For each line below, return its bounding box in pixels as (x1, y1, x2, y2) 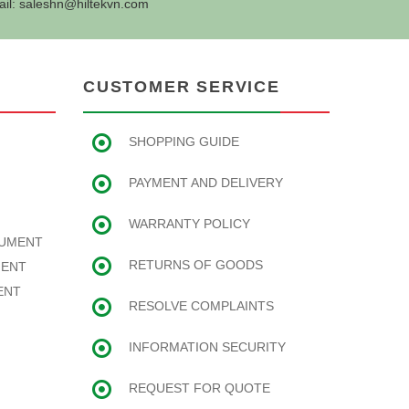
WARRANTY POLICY (129, 216, 250, 231)
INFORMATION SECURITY (129, 340, 286, 354)
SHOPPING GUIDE (129, 134, 239, 149)
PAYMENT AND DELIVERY (129, 175, 283, 190)
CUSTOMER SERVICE (83, 78, 280, 96)
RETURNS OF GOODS (129, 257, 263, 272)
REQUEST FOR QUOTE (129, 381, 270, 395)
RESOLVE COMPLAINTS (129, 299, 274, 313)
